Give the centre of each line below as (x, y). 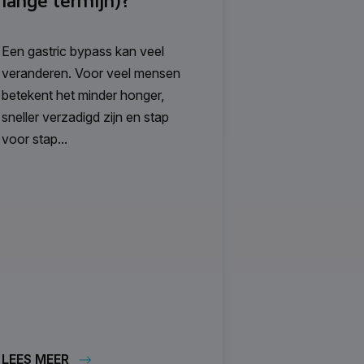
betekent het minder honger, (83, 95)
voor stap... (35, 139)
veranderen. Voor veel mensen (91, 74)
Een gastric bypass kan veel (83, 52)
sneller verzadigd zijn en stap (85, 117)
